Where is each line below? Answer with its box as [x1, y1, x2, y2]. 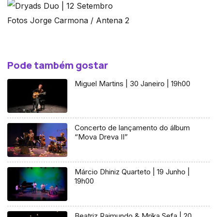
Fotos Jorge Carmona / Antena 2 [7, 15, 129, 26]
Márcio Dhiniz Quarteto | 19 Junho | [75, 167, 190, 176]
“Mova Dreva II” [75, 132, 128, 141]
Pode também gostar [7, 59, 108, 72]
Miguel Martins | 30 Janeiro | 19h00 [75, 79, 191, 89]
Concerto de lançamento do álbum [75, 123, 190, 132]
